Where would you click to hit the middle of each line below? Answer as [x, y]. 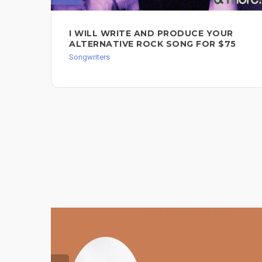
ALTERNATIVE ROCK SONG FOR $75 [153, 44]
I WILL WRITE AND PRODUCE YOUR [151, 34]
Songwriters [89, 57]
